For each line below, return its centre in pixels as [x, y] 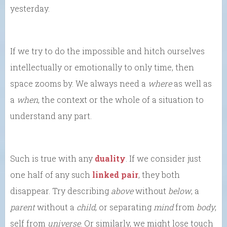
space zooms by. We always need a [79, 83]
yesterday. [30, 8]
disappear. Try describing [61, 191]
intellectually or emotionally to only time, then [102, 67]
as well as [192, 83]
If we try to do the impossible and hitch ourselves [107, 51]
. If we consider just [163, 158]
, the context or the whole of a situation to [121, 99]
